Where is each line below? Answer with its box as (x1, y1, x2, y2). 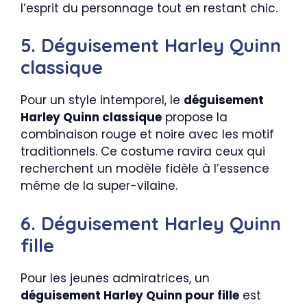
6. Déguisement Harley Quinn (21, 211, 281, 235)
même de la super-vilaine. (21, 177, 177, 195)
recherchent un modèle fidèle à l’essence (21, 160, 269, 177)
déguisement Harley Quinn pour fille (21, 286, 239, 304)
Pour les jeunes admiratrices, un (21, 269, 210, 286)
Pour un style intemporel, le (21, 92, 184, 109)
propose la (162, 109, 228, 126)
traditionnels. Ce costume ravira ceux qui (21, 143, 265, 160)
